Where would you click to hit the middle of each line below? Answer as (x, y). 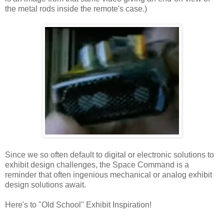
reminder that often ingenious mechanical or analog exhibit (108, 174)
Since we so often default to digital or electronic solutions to (109, 154)
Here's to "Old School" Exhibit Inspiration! (78, 204)
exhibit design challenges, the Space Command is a (97, 164)
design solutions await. (45, 184)
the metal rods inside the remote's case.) (76, 8)
